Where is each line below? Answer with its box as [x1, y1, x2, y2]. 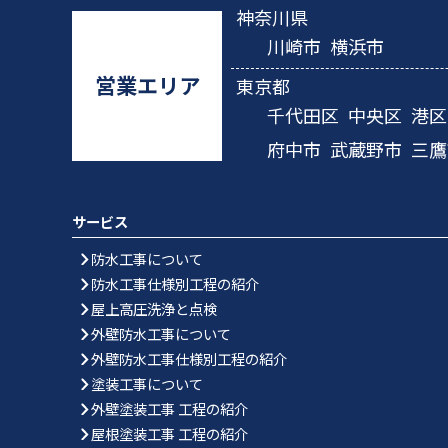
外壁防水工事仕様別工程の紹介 [90, 347, 287, 369]
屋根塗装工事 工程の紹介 [90, 422, 248, 444]
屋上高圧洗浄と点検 [90, 297, 217, 319]
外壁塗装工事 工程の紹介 [90, 397, 248, 419]
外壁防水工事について [90, 322, 231, 344]
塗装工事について [90, 372, 203, 394]
